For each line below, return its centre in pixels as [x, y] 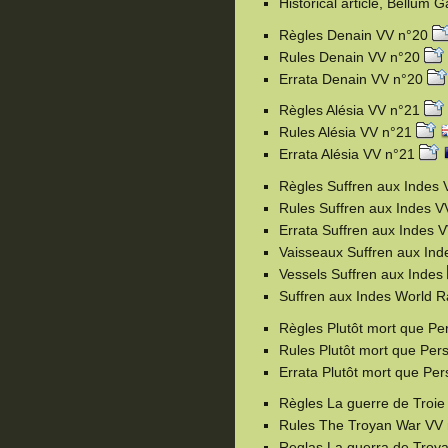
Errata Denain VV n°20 [353, 78]
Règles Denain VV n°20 [355, 34]
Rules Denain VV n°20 [351, 56]
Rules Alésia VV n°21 [347, 132]
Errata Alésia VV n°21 [349, 154]
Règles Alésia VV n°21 [351, 110]
